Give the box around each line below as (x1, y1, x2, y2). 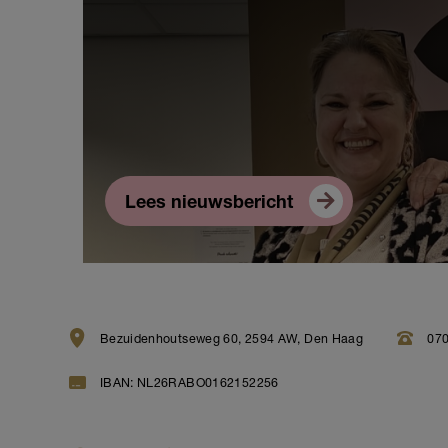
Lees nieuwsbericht (124, 195, 293, 214)
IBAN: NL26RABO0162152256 (99, 377, 279, 391)
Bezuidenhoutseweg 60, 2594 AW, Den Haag (99, 333, 364, 347)
